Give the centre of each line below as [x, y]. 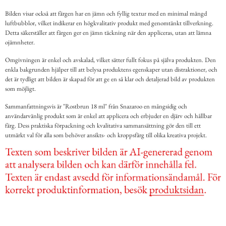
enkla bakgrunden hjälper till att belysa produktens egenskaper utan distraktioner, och [111, 70]
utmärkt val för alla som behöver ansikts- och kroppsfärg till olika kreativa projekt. [106, 135]
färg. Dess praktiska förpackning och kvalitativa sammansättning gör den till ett [103, 126]
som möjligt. [20, 89]
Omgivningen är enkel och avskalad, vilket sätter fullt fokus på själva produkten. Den [110, 60]
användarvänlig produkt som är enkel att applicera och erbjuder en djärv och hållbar [108, 116]
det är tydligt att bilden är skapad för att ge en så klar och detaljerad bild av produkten [110, 79]
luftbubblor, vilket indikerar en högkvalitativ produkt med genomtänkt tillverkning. [109, 23]
